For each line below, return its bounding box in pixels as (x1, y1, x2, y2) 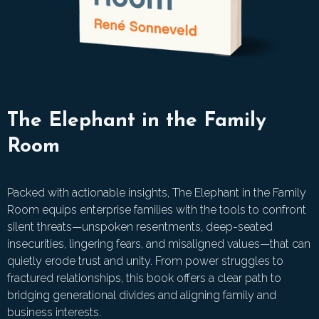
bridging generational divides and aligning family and (7, 288, 276, 302)
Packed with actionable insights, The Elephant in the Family (7, 185, 306, 199)
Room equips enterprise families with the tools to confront (7, 202, 306, 216)
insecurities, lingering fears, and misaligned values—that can (7, 236, 310, 251)
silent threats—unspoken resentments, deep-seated (7, 219, 273, 234)
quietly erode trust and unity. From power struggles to (7, 253, 283, 268)
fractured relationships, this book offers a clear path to (7, 271, 281, 285)
